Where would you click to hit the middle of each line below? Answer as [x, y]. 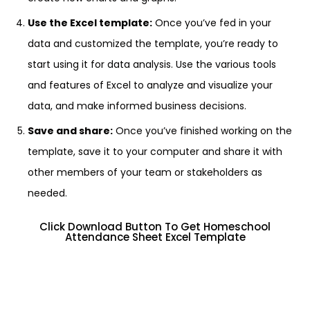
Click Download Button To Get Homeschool [155, 227]
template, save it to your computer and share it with [155, 152]
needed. [47, 193]
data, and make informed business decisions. [137, 106]
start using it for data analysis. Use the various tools [152, 64]
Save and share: [70, 131]
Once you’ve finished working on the [202, 131]
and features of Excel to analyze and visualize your [150, 85]
